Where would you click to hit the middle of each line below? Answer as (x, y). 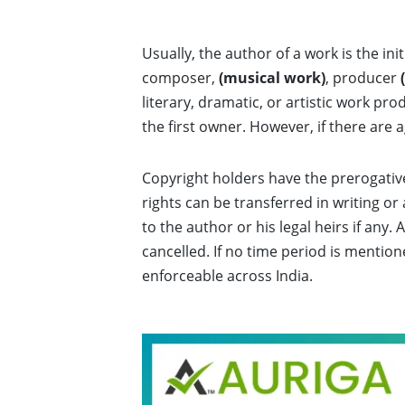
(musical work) (270, 78)
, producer (363, 78)
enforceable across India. (227, 276)
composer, (179, 78)
